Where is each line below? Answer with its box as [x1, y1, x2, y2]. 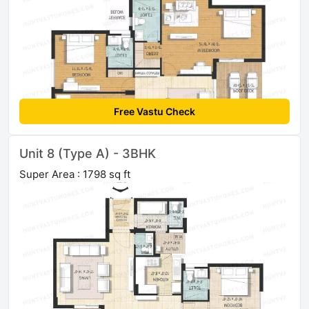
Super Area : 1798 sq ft [19, 168, 130, 181]
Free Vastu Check [114, 106, 195, 118]
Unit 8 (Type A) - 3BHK [19, 146, 156, 161]
